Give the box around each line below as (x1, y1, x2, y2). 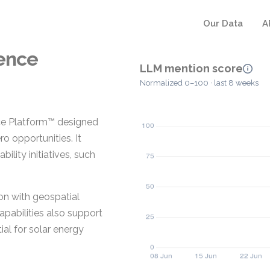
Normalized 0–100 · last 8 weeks (140, 78, 259, 88)
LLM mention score (140, 62, 243, 75)
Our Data (203, 18, 243, 29)
